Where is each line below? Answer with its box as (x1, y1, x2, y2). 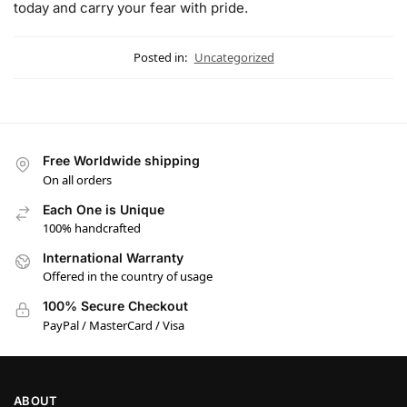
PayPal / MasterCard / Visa (43, 316, 184, 333)
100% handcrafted (43, 219, 141, 236)
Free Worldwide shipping (43, 153, 200, 169)
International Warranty (43, 249, 184, 265)
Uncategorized (194, 49, 274, 66)
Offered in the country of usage (43, 268, 213, 285)
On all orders (43, 171, 112, 188)
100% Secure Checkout (43, 298, 188, 314)
